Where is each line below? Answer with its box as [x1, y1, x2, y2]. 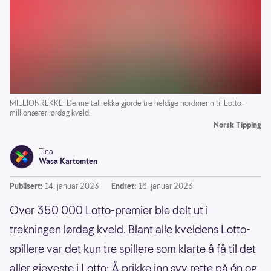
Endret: [111, 180, 136, 191]
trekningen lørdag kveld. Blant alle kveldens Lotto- [10, 221, 250, 237]
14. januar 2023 [45, 180, 99, 191]
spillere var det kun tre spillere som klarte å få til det [10, 241, 256, 256]
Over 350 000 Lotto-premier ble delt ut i [10, 202, 208, 218]
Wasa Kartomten [39, 155, 97, 166]
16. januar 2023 [139, 180, 193, 191]
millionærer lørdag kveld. [10, 107, 91, 118]
